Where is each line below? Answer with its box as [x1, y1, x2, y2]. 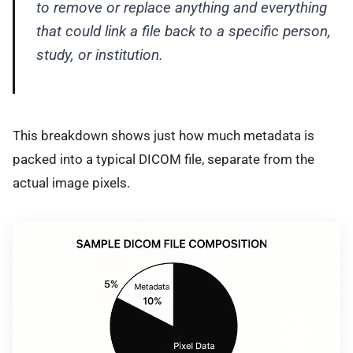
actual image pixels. [13, 174, 130, 191]
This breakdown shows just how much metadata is [13, 127, 314, 143]
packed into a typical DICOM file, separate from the [13, 150, 314, 167]
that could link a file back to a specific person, [35, 22, 331, 41]
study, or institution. [35, 46, 163, 65]
